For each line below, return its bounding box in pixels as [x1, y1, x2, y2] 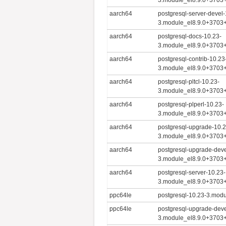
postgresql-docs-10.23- [158, 32, 222, 40]
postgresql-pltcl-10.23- [158, 78, 220, 85]
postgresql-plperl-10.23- [158, 100, 224, 108]
